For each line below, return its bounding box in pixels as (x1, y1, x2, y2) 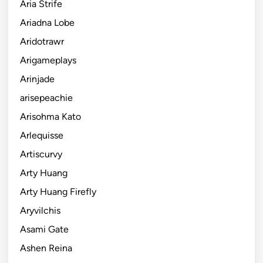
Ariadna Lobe (20, 16, 75, 28)
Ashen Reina (20, 242, 72, 254)
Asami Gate (20, 223, 69, 235)
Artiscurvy (20, 148, 62, 160)
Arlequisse (20, 129, 63, 141)
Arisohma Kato (20, 110, 81, 122)
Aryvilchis (20, 204, 60, 216)
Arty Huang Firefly (20, 186, 96, 197)
